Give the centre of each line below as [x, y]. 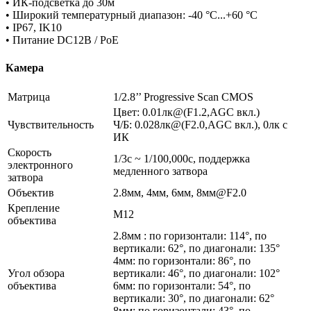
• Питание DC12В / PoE [62, 40]
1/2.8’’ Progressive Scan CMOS [183, 96]
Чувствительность [51, 124]
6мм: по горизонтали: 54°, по [182, 285]
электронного [40, 165]
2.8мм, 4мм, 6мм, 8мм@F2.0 [180, 192]
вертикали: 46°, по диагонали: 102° [196, 273]
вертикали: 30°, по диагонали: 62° [194, 298]
